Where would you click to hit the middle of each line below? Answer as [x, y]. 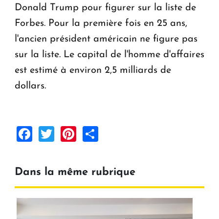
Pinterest [107, 133]
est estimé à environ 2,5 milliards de [93, 70]
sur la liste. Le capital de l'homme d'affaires [109, 55]
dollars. [30, 86]
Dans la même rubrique [75, 172]
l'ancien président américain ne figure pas [106, 39]
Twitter [78, 133]
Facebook [66, 133]
